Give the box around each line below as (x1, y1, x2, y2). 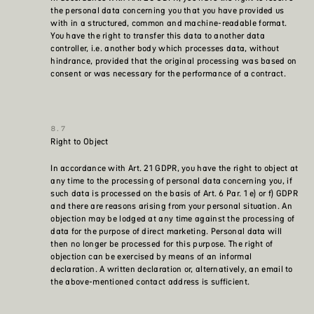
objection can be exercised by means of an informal (50, 250, 252, 263)
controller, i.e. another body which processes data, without (50, 42, 279, 55)
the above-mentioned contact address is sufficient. (50, 275, 250, 288)
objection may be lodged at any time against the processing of (50, 212, 295, 225)
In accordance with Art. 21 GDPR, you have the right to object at (50, 162, 299, 175)
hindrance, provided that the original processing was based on (50, 55, 297, 67)
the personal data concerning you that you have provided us (50, 4, 285, 17)
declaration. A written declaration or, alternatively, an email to (50, 263, 293, 275)
